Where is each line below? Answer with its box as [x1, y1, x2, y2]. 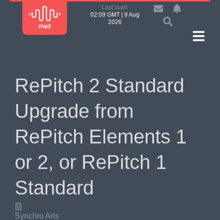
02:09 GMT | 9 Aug [90, 11, 140, 18]
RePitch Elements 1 [15, 126, 187, 147]
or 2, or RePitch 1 [15, 151, 166, 173]
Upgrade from [15, 100, 134, 122]
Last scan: [101, 4, 129, 11]
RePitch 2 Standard [15, 75, 184, 96]
